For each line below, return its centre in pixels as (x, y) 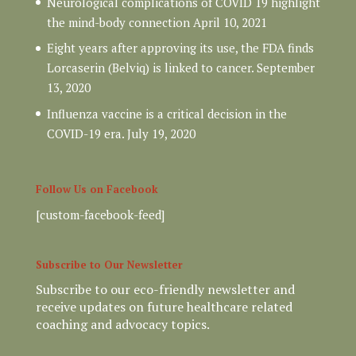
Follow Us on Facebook (97, 190)
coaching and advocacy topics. (122, 325)
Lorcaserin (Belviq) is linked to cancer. (150, 68)
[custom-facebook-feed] (100, 215)
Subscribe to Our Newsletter (109, 265)
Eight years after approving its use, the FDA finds (180, 48)
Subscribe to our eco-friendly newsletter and (165, 290)
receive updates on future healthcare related (164, 307)
